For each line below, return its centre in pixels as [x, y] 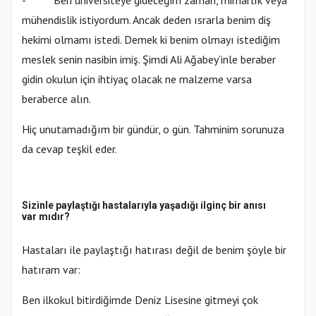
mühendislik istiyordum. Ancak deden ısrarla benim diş [146, 20]
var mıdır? [46, 217]
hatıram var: [51, 270]
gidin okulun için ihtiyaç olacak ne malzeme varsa [137, 79]
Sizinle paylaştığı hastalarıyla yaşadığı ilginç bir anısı [144, 206]
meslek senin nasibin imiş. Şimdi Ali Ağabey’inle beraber [149, 60]
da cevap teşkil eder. [69, 149]
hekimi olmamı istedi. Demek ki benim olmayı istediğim [151, 40]
